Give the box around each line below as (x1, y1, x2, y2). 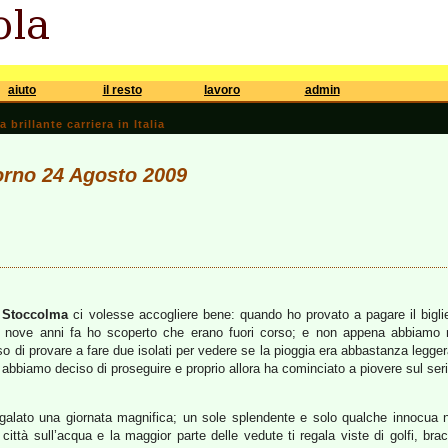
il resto (102, 83, 142, 97)
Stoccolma (2, 307, 69, 322)
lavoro (204, 83, 240, 97)
